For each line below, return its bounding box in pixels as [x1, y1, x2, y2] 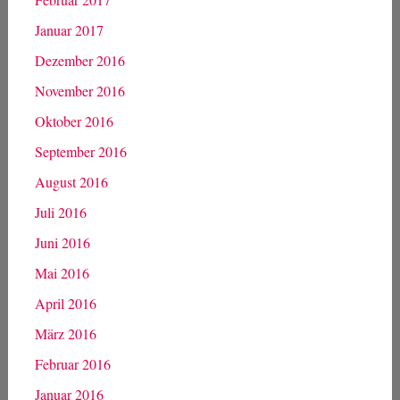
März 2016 [34, 323, 96, 343]
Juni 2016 [34, 232, 90, 252]
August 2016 [34, 171, 108, 191]
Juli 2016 [34, 202, 87, 221]
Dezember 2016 [34, 50, 125, 70]
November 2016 [34, 80, 125, 100]
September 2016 [34, 141, 127, 161]
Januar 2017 [34, 20, 104, 39]
